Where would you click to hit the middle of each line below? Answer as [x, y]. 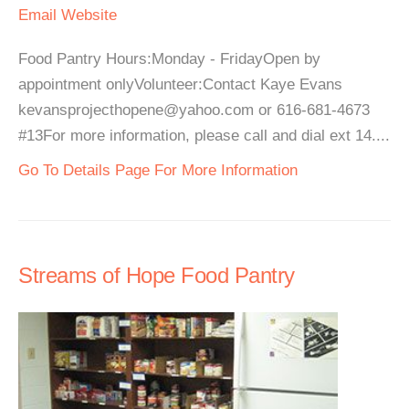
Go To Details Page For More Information [158, 170]
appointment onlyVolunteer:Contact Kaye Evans [180, 84]
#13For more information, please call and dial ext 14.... [204, 136]
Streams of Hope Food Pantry [157, 275]
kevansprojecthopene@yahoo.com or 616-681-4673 [194, 110]
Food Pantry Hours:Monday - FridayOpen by [169, 59]
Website [89, 15]
